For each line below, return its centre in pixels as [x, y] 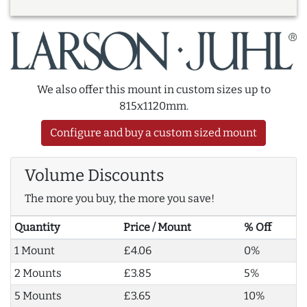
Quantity [37, 227]
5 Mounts [38, 295]
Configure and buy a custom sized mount [153, 132]
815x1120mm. [153, 106]
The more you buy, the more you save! [120, 198]
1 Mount [34, 250]
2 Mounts [38, 273]
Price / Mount [157, 227]
